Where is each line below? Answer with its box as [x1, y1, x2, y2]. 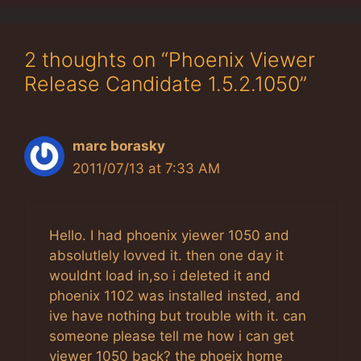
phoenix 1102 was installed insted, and [49, 288, 301, 304]
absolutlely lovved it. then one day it [49, 247, 284, 263]
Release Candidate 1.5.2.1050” [24, 71, 307, 96]
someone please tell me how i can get [49, 328, 294, 344]
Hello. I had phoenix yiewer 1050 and [49, 227, 289, 243]
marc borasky [73, 137, 165, 154]
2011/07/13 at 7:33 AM [73, 160, 220, 176]
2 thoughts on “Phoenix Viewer [24, 47, 315, 72]
